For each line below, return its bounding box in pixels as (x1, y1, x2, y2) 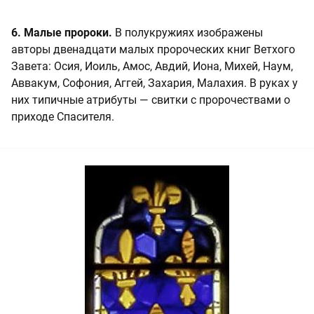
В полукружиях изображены (112, 26, 263, 39)
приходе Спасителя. (11, 110, 114, 123)
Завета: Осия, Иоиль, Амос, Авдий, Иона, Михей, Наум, (11, 60, 293, 73)
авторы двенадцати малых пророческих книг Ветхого (11, 43, 295, 56)
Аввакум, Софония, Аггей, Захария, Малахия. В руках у (11, 76, 298, 90)
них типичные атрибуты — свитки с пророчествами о (11, 93, 290, 107)
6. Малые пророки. (11, 26, 112, 39)
